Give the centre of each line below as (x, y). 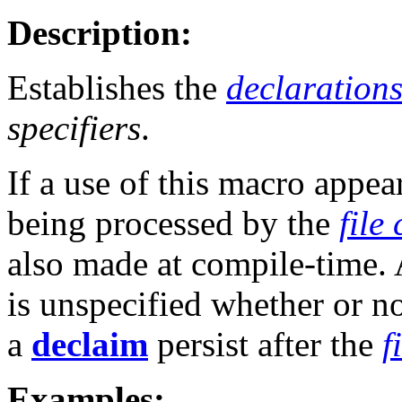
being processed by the (173, 223)
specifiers (74, 128)
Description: (100, 33)
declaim (90, 345)
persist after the (265, 345)
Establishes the (117, 88)
